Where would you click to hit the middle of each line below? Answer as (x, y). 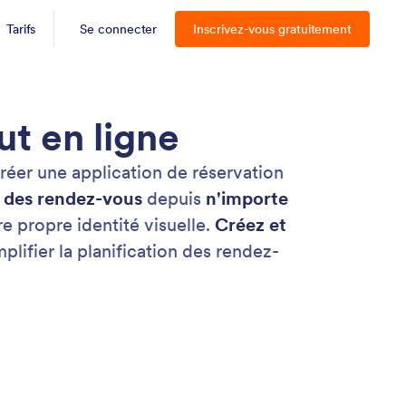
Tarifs (21, 29)
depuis (174, 198)
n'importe (247, 198)
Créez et (251, 225)
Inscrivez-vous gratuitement (272, 29)
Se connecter (119, 29)
